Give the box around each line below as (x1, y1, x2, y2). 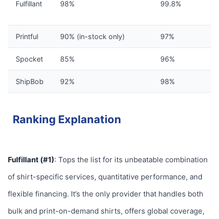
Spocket (16, 55, 43, 63)
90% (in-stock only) (60, 32, 125, 41)
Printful (16, 32, 38, 41)
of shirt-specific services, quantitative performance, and (8, 172, 202, 181)
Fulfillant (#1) (8, 155, 54, 164)
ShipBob (16, 77, 44, 86)
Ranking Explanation (13, 113, 121, 126)
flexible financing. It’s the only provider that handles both (8, 189, 203, 198)
